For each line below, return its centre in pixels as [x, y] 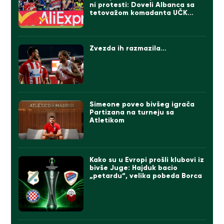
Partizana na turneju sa [132, 112]
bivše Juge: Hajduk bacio [134, 168]
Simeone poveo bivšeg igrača [142, 104]
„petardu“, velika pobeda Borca [146, 176]
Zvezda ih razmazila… [128, 48]
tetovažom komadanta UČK [139, 12]
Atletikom [107, 120]
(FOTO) [102, 20]
